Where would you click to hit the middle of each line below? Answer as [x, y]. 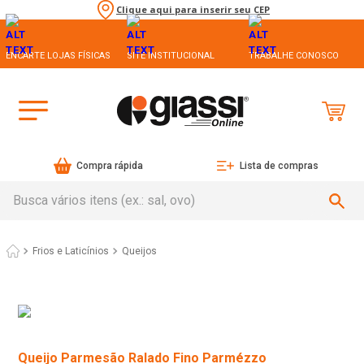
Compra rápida [110, 166]
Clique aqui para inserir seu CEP [193, 10]
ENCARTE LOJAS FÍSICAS [58, 55]
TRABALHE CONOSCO [293, 55]
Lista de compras [279, 166]
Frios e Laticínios [71, 251]
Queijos [139, 251]
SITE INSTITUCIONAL [171, 55]
